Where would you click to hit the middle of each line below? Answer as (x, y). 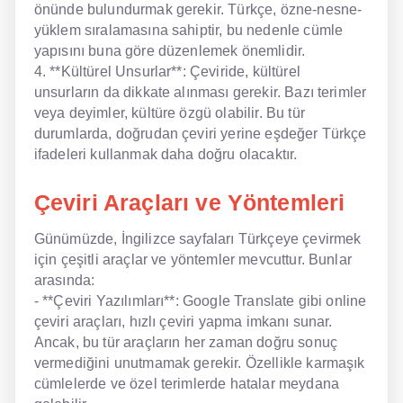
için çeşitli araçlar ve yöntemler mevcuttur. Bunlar (193, 259)
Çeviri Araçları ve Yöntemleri (189, 202)
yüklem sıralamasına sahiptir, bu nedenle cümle (188, 30)
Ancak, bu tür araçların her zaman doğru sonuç (185, 342)
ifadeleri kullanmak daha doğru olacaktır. (166, 154)
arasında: (64, 280)
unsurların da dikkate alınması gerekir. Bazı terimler (200, 92)
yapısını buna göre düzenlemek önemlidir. (170, 50)
